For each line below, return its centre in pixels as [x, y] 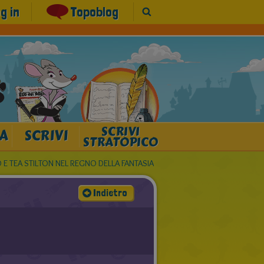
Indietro [110, 193]
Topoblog [94, 11]
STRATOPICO [120, 142]
